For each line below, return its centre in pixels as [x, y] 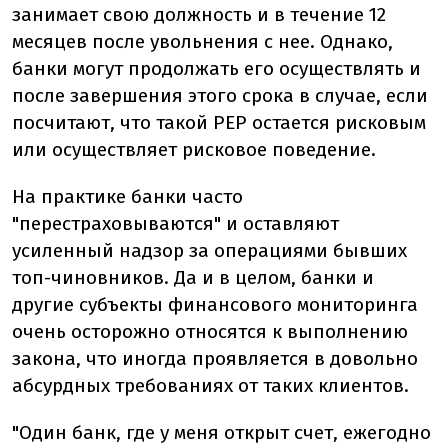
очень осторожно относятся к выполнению [210, 332]
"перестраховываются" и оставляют [175, 224]
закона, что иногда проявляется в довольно [215, 359]
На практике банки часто [127, 197]
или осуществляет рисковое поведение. [194, 150]
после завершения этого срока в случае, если [220, 96]
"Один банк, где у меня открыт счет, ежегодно [221, 433]
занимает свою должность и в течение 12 [199, 15]
